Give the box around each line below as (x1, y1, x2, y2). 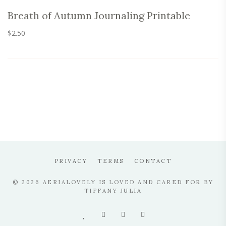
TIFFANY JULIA (84, 187, 142, 194)
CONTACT (134, 157, 172, 164)
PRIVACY (54, 157, 88, 164)
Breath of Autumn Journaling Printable (8, 9, 190, 22)
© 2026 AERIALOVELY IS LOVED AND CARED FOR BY (13, 179, 213, 186)
